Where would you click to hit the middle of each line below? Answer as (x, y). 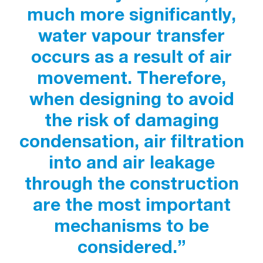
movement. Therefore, (131, 79)
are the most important (131, 206)
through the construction (131, 185)
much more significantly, (131, 16)
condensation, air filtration (131, 142)
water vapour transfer (131, 37)
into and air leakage (131, 163)
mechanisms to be (131, 227)
